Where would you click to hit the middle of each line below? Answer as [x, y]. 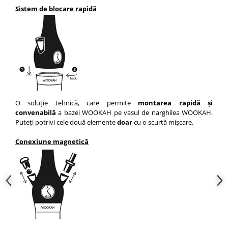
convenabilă [36, 112]
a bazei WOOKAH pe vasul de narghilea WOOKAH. [134, 112]
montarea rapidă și [172, 103]
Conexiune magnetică [52, 141]
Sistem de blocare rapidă [56, 8]
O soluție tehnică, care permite [73, 103]
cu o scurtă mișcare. [164, 122]
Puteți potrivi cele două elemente [66, 122]
